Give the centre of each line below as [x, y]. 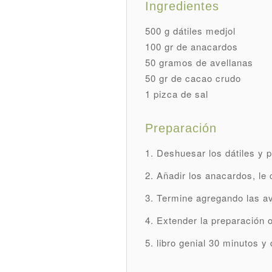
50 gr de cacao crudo [193, 78]
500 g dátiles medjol [191, 30]
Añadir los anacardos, [208, 175]
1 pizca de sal [177, 93]
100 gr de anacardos [192, 46]
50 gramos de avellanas [199, 62]
